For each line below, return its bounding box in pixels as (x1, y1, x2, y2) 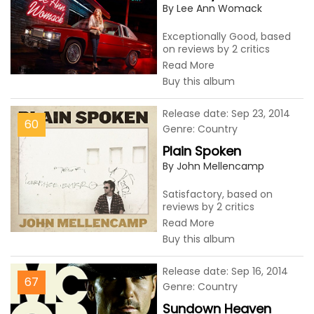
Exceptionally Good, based (163, 29, 291, 43)
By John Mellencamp (163, 159, 264, 173)
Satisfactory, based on (163, 187, 273, 201)
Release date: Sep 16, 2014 (163, 264, 288, 278)
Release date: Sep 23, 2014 (163, 107, 290, 121)
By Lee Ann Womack (163, 1, 262, 15)
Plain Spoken (163, 142, 241, 160)
